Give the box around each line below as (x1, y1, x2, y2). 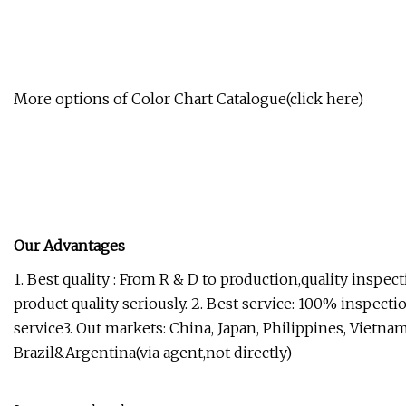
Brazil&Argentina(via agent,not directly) (14, 343, 292, 362)
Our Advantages (14, 237, 125, 256)
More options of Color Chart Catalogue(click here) (14, 90, 363, 109)
